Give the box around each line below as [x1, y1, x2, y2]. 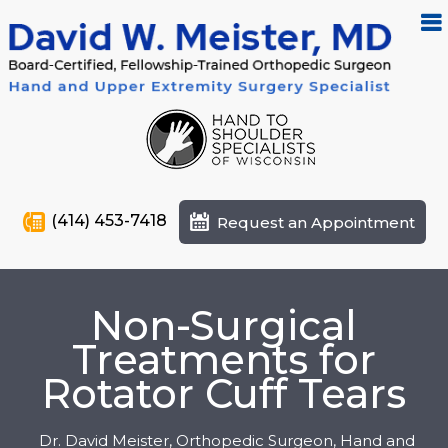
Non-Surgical [91, 301, 357, 350]
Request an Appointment [216, 213, 415, 233]
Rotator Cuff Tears [42, 369, 406, 418]
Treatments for [72, 335, 376, 384]
